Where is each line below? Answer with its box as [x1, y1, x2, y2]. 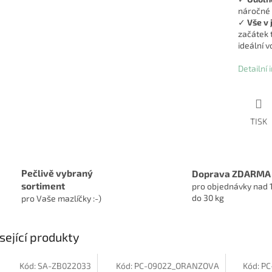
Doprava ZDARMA [192, 168, 271, 179]
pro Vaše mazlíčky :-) [21, 192, 101, 203]
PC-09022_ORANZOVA [134, 260, 219, 271]
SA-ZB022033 [37, 260, 91, 271]
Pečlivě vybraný [21, 167, 93, 178]
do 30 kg [192, 192, 224, 203]
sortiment [21, 180, 65, 191]
